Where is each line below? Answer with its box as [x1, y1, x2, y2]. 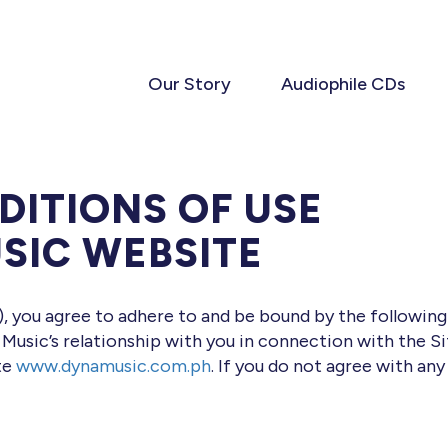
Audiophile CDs [281, 72, 405, 95]
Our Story [148, 72, 231, 95]
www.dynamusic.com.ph [16, 355, 211, 378]
